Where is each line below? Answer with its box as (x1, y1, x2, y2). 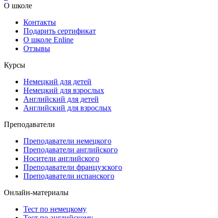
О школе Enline (23, 35, 73, 44)
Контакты (23, 18, 56, 26)
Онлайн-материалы (4, 188, 69, 197)
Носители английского (23, 154, 99, 163)
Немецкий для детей (23, 77, 91, 86)
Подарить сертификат (23, 26, 96, 35)
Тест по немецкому (23, 204, 87, 213)
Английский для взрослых (23, 103, 111, 112)
